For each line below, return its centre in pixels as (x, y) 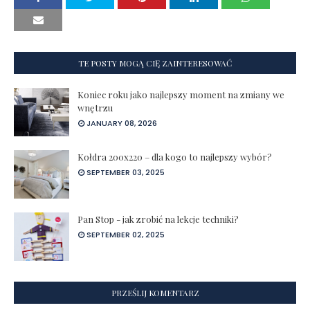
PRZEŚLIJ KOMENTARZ (155, 292)
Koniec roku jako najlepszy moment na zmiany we (181, 94)
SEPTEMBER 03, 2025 (126, 172)
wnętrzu (95, 107)
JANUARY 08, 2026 (122, 123)
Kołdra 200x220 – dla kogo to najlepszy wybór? (175, 156)
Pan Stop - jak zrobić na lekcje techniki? (158, 219)
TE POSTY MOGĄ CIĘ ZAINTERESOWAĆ (155, 63)
